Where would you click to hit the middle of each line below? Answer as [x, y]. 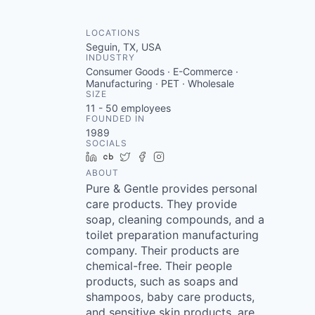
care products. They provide [161, 204]
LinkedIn [122, 156]
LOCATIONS [113, 33]
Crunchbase [147, 156]
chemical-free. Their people [159, 266]
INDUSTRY [110, 57]
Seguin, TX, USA [123, 47]
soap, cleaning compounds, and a [175, 219]
